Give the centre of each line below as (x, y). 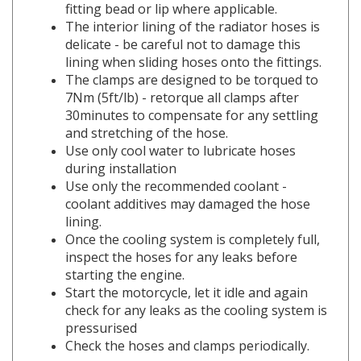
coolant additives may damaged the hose (188, 181)
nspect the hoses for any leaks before (183, 234)
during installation (121, 145)
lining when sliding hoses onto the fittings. (193, 39)
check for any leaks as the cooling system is (196, 287)
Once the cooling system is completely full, (193, 216)
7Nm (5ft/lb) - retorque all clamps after (182, 75)
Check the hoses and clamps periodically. (187, 323)
